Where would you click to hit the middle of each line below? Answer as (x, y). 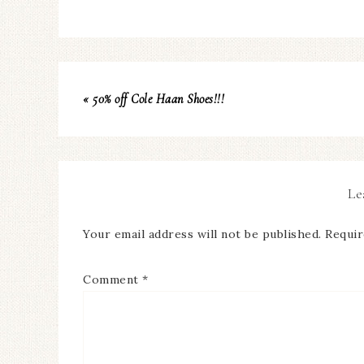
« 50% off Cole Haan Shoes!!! (154, 99)
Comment (113, 279)
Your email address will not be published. (202, 234)
